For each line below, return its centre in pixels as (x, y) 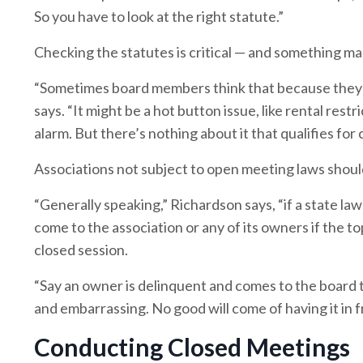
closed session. (81, 249)
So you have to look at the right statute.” (159, 16)
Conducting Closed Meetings (192, 346)
